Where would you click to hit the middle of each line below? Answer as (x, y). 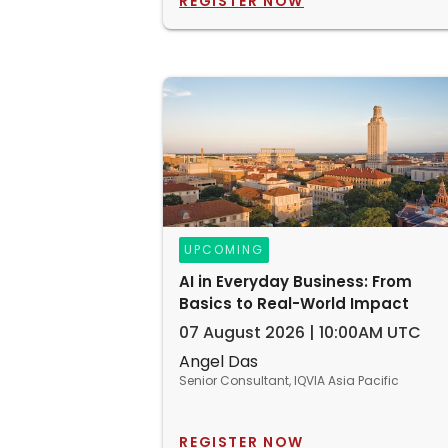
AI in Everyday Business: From (296, 281)
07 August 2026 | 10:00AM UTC (300, 332)
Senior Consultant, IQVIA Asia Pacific (289, 380)
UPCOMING (224, 249)
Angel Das (219, 361)
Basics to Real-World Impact (294, 303)
